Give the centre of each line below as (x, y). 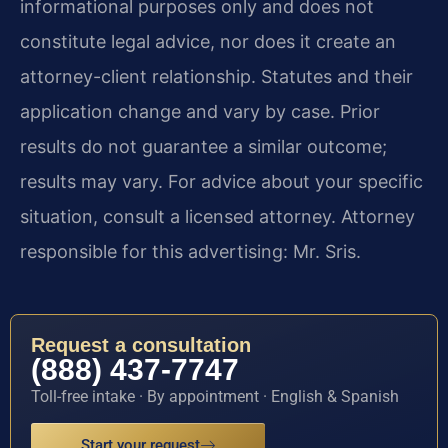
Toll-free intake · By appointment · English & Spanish (215, 396)
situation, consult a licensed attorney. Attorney (217, 217)
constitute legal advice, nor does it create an (208, 42)
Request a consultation (141, 344)
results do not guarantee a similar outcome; (203, 147)
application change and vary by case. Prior (200, 112)
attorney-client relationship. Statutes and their (216, 77)
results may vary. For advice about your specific (221, 182)
